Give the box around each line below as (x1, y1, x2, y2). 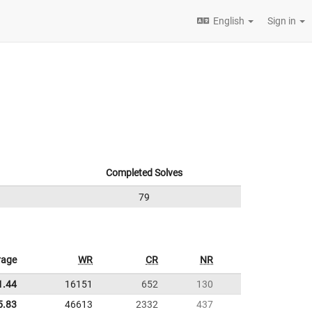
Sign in (267, 15, 298, 26)
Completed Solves (105, 167, 182, 178)
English (213, 15, 244, 26)
